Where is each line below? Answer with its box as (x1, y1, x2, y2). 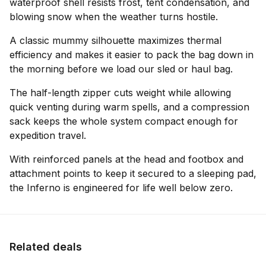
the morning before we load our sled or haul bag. (9, 63, 233, 75)
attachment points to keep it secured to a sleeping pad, (9, 167, 256, 179)
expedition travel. (9, 129, 86, 141)
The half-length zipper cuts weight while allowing (9, 87, 231, 99)
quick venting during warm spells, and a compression (9, 101, 249, 113)
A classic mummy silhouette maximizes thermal (9, 34, 221, 46)
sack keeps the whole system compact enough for (9, 115, 238, 127)
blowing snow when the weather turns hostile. (9, 11, 218, 23)
